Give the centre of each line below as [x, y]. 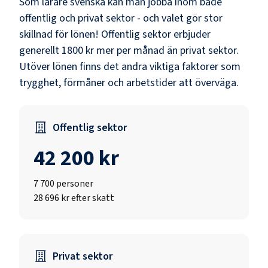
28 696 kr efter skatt [74, 198]
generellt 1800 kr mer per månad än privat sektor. [129, 50]
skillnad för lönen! [59, 34]
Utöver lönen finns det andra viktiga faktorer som [130, 66]
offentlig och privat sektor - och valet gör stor [121, 18]
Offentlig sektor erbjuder [156, 34]
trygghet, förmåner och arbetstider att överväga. [129, 83]
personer [75, 183]
